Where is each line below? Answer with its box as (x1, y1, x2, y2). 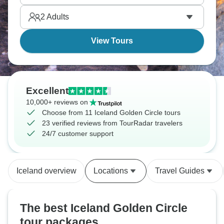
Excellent (26, 85, 68, 96)
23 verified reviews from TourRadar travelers (42, 119, 182, 127)
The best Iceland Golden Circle (20, 201, 187, 214)
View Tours (91, 36, 133, 45)
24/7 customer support (42, 129, 113, 137)
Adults (45, 12, 69, 21)
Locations (93, 166, 128, 175)
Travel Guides (155, 166, 204, 175)
